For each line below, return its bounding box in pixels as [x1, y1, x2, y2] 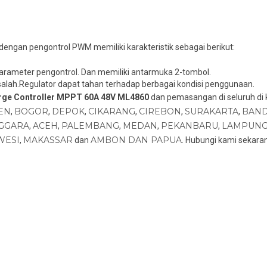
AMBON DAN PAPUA [91, 134, 182, 145]
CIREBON [139, 105, 181, 117]
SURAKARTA [185, 105, 238, 117]
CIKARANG [88, 105, 135, 117]
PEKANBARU [161, 120, 218, 131]
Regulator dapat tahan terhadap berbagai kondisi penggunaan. [19, 79, 254, 89]
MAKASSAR [23, 134, 73, 145]
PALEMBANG [61, 120, 119, 131]
